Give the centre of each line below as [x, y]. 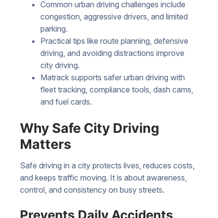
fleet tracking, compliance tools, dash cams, [117, 89]
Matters [45, 145]
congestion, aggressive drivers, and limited [114, 16]
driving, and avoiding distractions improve [112, 53]
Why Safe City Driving [90, 128]
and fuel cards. [66, 101]
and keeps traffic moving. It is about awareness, [103, 178]
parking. [54, 28]
